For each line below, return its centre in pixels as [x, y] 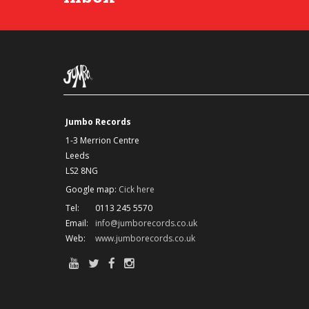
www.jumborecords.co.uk [145, 239]
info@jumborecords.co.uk [146, 223]
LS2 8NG [82, 171]
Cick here [137, 190]
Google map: [92, 190]
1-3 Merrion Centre [102, 141]
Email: [77, 223]
